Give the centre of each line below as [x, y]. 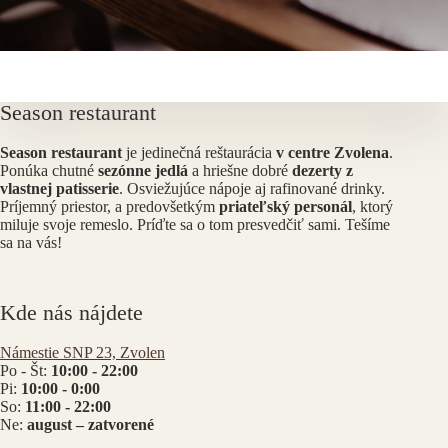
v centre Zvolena [332, 153]
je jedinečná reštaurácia [199, 153]
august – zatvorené [90, 425]
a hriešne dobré [240, 171]
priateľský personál [285, 207]
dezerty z [322, 171]
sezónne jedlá [143, 171]
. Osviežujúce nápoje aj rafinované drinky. [252, 189]
